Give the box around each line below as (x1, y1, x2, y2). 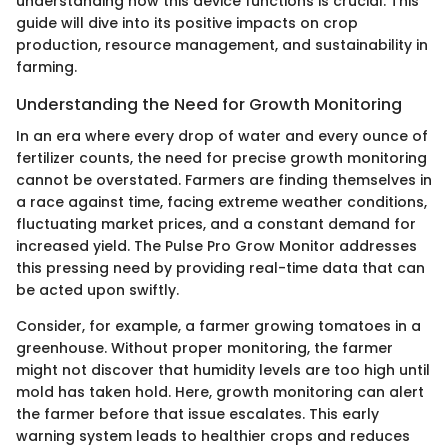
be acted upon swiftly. (16, 279, 179, 300)
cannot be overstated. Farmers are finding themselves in (16, 169, 432, 190)
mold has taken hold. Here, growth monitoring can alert (16, 381, 424, 402)
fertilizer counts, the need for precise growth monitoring (16, 147, 427, 168)
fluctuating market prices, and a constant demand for (16, 213, 416, 234)
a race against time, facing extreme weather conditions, (16, 191, 427, 212)
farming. (16, 56, 77, 77)
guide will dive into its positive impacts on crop (16, 12, 358, 33)
